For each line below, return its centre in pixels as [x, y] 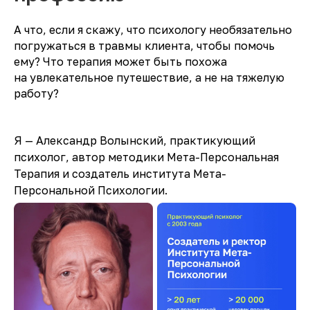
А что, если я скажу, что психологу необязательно [153, 30]
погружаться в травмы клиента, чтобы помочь [144, 46]
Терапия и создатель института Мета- [120, 174]
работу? [36, 93]
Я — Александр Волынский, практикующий [135, 140]
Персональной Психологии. [91, 190]
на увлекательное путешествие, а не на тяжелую [149, 77]
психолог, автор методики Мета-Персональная [146, 157]
